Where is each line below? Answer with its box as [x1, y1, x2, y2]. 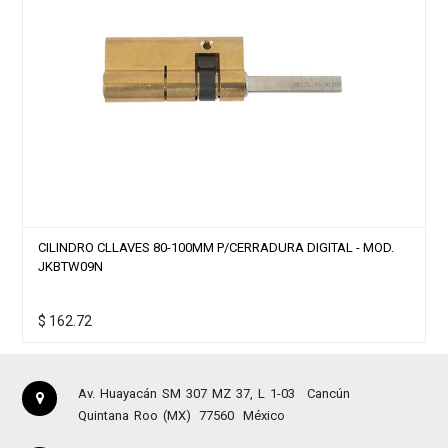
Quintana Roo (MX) [77, 407, 191, 423]
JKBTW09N [38, 258, 103, 274]
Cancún [306, 385, 350, 401]
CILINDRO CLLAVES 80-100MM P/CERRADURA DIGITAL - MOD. [38, 239, 394, 255]
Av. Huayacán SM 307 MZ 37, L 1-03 [77, 385, 295, 401]
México [242, 407, 285, 423]
